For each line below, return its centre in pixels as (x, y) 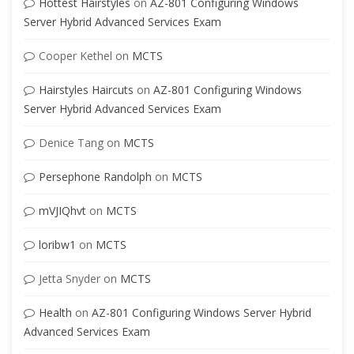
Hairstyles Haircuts (86, 89)
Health (55, 312)
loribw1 (57, 244)
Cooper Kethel (75, 55)
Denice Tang (71, 142)
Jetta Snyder (70, 278)
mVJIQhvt (62, 210)
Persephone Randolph (95, 176)
